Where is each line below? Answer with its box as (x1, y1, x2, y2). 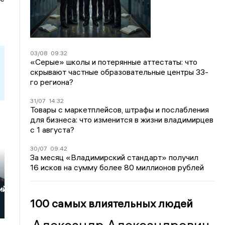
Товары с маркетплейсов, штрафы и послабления (30, 104, 209, 115)
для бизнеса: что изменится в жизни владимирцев (30, 115, 214, 125)
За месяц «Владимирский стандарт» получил (30, 152, 199, 162)
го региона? (30, 77, 74, 87)
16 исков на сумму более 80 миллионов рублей (30, 162, 204, 172)
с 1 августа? (30, 125, 75, 135)
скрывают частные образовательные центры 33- (30, 67, 209, 77)
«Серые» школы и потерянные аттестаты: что (30, 57, 198, 67)
